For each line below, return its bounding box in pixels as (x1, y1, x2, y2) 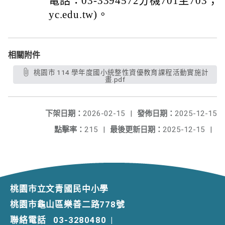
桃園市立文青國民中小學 (10, 184, 109, 194)
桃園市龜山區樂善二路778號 (10, 199, 125, 209)
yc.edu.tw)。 (49, 9, 108, 21)
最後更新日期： (110, 125, 163, 134)
